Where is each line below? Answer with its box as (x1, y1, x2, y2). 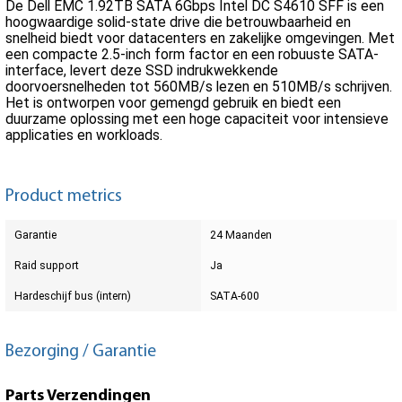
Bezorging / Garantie (5, 343, 156, 362)
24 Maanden (210, 228, 272, 241)
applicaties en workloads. (5, 127, 162, 144)
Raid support (14, 258, 79, 272)
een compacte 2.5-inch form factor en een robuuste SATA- (5, 46, 379, 64)
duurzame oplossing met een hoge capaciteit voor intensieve (5, 110, 389, 128)
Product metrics (5, 188, 122, 206)
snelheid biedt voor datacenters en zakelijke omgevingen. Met (5, 30, 395, 48)
